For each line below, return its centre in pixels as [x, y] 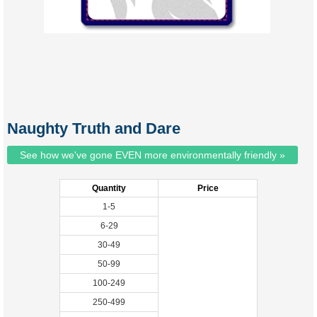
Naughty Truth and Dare [94, 128]
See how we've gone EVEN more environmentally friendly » [152, 155]
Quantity [109, 188]
